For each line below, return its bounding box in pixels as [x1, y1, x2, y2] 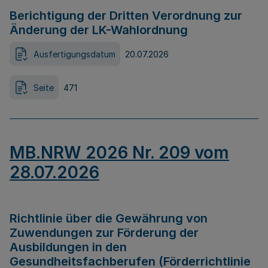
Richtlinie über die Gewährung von [10, 211, 208, 226]
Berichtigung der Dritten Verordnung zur [10, 8, 242, 23]
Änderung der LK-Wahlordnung [10, 23, 188, 37]
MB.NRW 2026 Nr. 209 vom [10, 142, 229, 163]
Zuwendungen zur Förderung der [10, 226, 199, 240]
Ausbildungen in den [10, 240, 127, 254]
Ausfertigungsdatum [33, 48, 115, 59]
